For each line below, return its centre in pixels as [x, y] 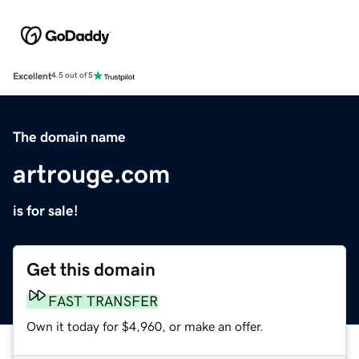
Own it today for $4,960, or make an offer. [145, 326]
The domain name [69, 137]
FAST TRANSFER [103, 301]
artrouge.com [91, 173]
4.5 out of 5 [72, 76]
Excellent [32, 76]
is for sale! [46, 210]
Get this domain [91, 269]
